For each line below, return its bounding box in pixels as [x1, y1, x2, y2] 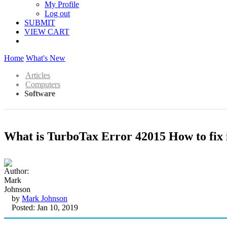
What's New [26, 54, 65, 62]
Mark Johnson [22, 194, 67, 203]
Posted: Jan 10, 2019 [12, 203, 78, 212]
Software [24, 89, 55, 98]
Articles [25, 71, 50, 80]
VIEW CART [24, 27, 69, 36]
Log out [45, 9, 70, 18]
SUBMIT [24, 18, 55, 27]
